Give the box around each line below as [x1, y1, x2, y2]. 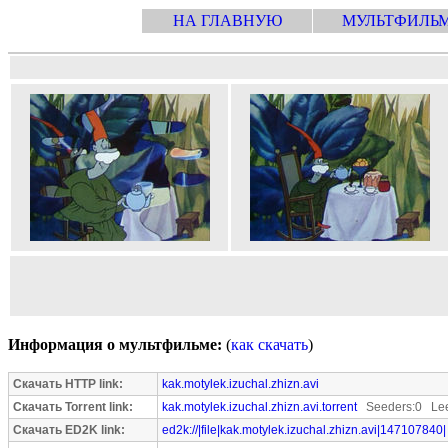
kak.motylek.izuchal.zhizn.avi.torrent [162, 400, 357, 414]
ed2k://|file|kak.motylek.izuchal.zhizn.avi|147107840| [162, 423, 446, 437]
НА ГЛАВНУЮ [172, 12, 282, 29]
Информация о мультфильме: [8, 336, 222, 353]
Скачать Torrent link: [13, 400, 133, 414]
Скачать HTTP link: [13, 377, 123, 391]
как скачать [231, 336, 308, 353]
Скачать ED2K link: [13, 423, 125, 437]
